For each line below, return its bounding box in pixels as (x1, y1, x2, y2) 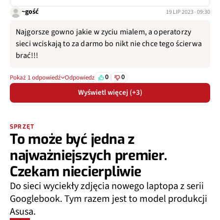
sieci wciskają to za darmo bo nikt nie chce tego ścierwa (16, 38, 202, 49)
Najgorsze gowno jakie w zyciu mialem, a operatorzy (16, 26, 192, 37)
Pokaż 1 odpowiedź (10, 73, 61, 82)
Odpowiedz (65, 73, 95, 82)
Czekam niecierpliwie (10, 162, 141, 181)
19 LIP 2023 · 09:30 (166, 7, 210, 16)
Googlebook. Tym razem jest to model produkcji (10, 192, 207, 206)
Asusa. (10, 204, 36, 219)
